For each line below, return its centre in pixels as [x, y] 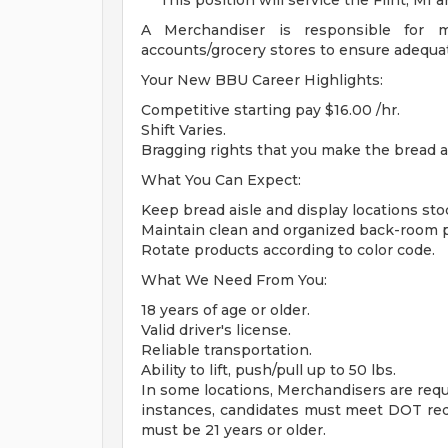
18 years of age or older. [225, 310]
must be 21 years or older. [233, 430]
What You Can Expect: [221, 180]
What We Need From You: [234, 280]
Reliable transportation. [226, 350]
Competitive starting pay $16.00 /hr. [270, 110]
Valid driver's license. [216, 330]
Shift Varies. [183, 130]
